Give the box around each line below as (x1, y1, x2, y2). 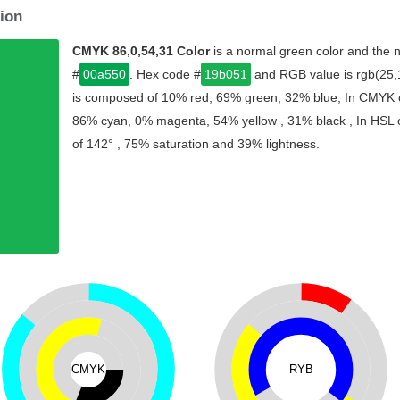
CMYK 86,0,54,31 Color (72, 44, 210, 58)
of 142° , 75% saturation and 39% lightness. (72, 137, 320, 151)
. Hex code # (129, 67, 201, 81)
